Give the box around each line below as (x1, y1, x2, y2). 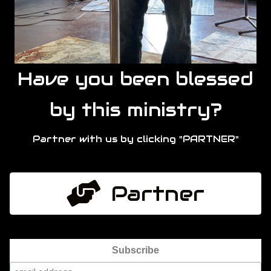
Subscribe (112, 244, 159, 255)
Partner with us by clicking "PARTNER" (32, 133, 239, 145)
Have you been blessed (18, 67, 253, 91)
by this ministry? (49, 98, 222, 122)
